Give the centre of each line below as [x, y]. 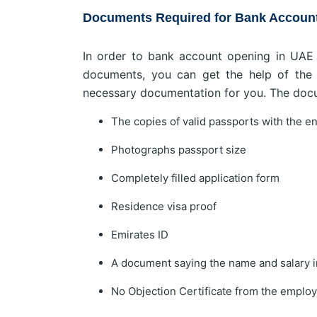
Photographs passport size [179, 149]
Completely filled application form [195, 178]
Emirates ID [140, 234]
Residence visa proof [164, 206]
